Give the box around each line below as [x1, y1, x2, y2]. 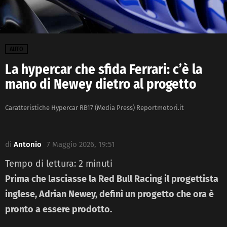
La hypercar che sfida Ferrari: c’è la [5, 61, 202, 78]
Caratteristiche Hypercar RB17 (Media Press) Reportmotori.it [5, 104, 184, 112]
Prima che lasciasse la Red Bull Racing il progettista [5, 173, 218, 184]
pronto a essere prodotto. [5, 203, 112, 215]
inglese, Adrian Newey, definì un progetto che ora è [5, 188, 214, 200]
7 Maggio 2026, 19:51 [47, 139, 115, 149]
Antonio [14, 139, 42, 149]
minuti [86, 158, 112, 169]
